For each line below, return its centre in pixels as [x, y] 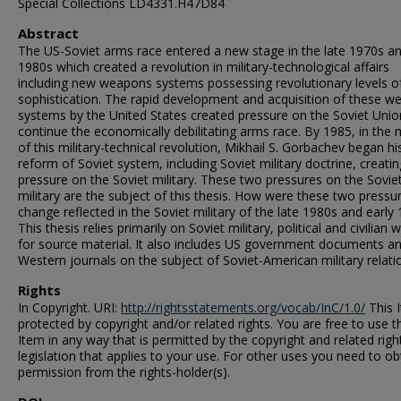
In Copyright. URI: [69, 307]
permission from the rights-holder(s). [124, 372]
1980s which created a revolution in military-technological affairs [204, 67]
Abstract [48, 33]
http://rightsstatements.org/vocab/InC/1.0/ [243, 307]
